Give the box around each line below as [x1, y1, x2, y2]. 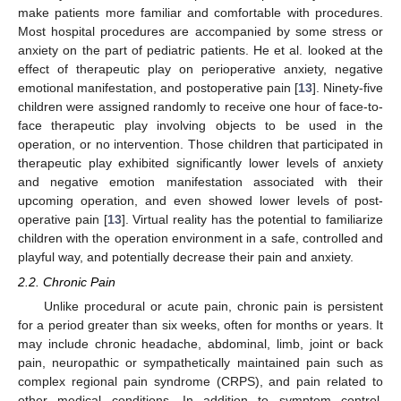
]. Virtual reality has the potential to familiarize [121, 211, 384, 226]
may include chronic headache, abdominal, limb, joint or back [18, 337, 383, 352]
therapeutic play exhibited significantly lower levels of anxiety [18, 155, 383, 170]
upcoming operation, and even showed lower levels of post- [18, 192, 383, 208]
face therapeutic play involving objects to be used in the [18, 117, 383, 132]
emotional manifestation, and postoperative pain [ [18, 80, 298, 95]
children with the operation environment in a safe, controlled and [18, 230, 383, 245]
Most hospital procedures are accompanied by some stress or [18, 23, 383, 38]
